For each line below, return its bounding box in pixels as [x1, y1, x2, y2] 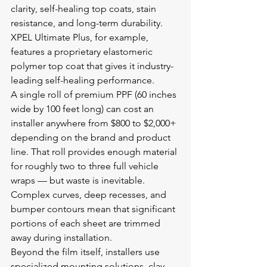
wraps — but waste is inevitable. [11, 175, 147, 186]
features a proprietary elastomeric [11, 46, 155, 57]
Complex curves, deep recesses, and [11, 189, 169, 200]
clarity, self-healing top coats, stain [11, 3, 159, 14]
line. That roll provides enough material [11, 146, 179, 157]
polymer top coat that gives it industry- [11, 60, 173, 72]
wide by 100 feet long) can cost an [11, 103, 156, 114]
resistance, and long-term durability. [11, 17, 165, 29]
